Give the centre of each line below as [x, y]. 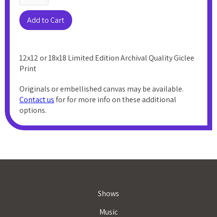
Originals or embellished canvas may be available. [101, 89]
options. [33, 110]
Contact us [37, 99]
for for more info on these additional [115, 99]
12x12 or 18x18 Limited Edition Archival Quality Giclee [107, 58]
